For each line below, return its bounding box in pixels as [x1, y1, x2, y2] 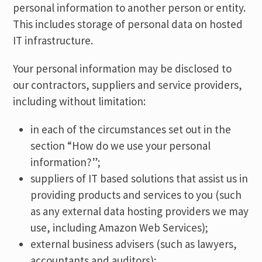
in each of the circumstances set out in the [30, 122, 232, 136]
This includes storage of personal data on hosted [13, 17, 243, 31]
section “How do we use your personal [30, 139, 211, 153]
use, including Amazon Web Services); [30, 220, 209, 235]
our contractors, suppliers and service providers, [13, 78, 243, 92]
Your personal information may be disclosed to [13, 61, 232, 75]
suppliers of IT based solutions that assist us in [30, 171, 249, 185]
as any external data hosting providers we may [30, 204, 249, 218]
